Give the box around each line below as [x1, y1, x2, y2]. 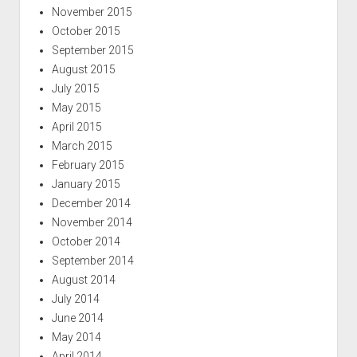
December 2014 [51, 197, 131, 210]
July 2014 [51, 292, 100, 305]
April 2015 [51, 120, 102, 133]
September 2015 [51, 44, 134, 57]
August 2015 [51, 63, 116, 76]
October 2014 [51, 235, 120, 248]
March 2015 [51, 139, 112, 152]
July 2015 [51, 82, 100, 95]
